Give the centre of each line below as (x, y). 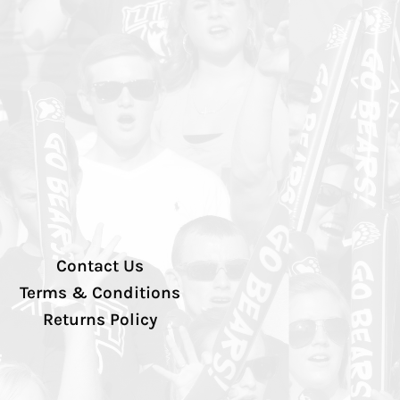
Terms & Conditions (100, 293)
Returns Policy (100, 320)
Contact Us (100, 267)
